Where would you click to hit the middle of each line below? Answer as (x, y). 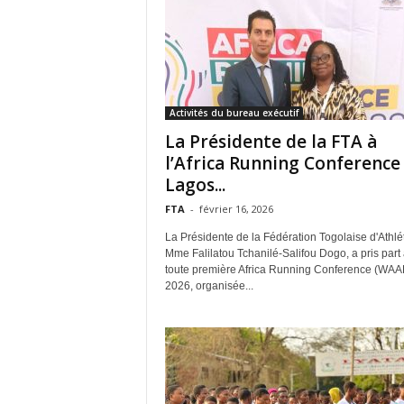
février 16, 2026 (236, 208)
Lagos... (195, 184)
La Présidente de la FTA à (271, 141)
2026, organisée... (209, 285)
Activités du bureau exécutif (234, 112)
